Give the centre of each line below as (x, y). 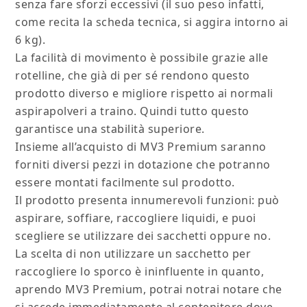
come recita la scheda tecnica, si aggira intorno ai (152, 22)
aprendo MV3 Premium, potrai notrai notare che (149, 290)
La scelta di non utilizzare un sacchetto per (133, 254)
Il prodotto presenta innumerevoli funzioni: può (147, 200)
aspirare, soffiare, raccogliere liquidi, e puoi (136, 218)
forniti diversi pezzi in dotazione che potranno (143, 165)
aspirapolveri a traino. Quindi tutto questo (132, 111)
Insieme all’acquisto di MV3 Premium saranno (141, 147)
